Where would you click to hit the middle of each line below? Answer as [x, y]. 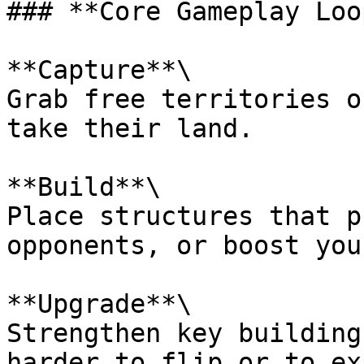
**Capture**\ [99, 70]
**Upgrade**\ [99, 304]
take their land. [130, 128]
